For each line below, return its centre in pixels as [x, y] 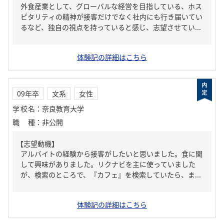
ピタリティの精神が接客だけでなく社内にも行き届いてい [111, 16]
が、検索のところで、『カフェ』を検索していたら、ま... [111, 174]
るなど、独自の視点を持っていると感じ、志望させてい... [111, 27]
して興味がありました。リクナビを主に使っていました [108, 164]
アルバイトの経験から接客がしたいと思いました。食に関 [111, 153]
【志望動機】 [37, 143]
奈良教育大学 [63, 108]
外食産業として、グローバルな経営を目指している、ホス [111, 6]
